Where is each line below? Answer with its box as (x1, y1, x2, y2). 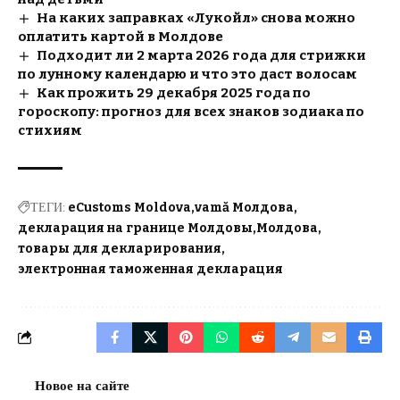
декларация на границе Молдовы (18, 220, 253, 236)
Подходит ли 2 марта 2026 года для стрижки (37, 46, 367, 63)
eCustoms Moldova (68, 199, 191, 215)
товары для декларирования (18, 240, 221, 256)
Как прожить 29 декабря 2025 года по (37, 84, 312, 101)
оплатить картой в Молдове (18, 28, 223, 45)
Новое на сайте (35, 377, 129, 394)
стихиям (18, 121, 82, 138)
